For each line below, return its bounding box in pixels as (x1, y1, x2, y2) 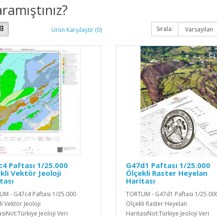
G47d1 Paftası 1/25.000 (125, 160, 210, 170)
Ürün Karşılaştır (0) (51, 26, 102, 34)
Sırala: (156, 24, 173, 33)
